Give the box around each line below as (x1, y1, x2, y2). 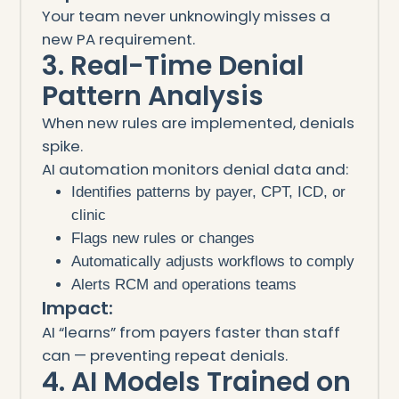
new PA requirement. (41, 28, 195, 50)
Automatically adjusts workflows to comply (71, 252, 355, 270)
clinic (71, 206, 107, 224)
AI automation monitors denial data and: (41, 158, 348, 180)
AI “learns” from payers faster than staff (41, 321, 340, 343)
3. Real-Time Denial (41, 46, 304, 85)
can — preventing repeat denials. (41, 344, 288, 366)
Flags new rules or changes (71, 229, 256, 247)
